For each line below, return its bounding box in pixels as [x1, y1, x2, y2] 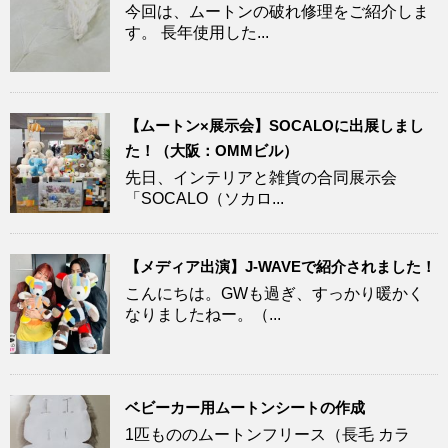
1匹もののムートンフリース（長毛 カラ [125, 426, 410, 443]
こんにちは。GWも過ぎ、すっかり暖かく [125, 285, 424, 302]
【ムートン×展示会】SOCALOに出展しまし [125, 117, 424, 134]
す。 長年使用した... [125, 24, 269, 41]
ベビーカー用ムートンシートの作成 [125, 399, 365, 416]
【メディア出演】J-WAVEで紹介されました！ [125, 258, 436, 275]
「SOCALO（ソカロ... [125, 190, 284, 207]
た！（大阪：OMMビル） [125, 142, 298, 159]
